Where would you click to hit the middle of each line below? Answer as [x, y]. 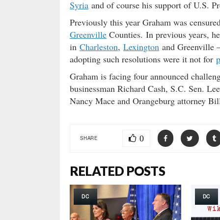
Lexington [141, 47]
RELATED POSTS [117, 171]
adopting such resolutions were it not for [143, 59]
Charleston [99, 47]
